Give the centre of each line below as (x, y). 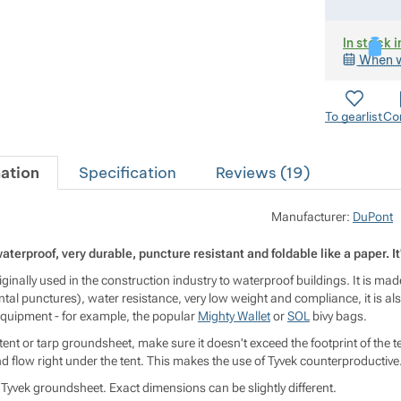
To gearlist (354, 117)
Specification (127, 173)
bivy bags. (338, 316)
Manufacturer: (312, 217)
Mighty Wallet (234, 316)
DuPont (373, 217)
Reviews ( (251, 173)
